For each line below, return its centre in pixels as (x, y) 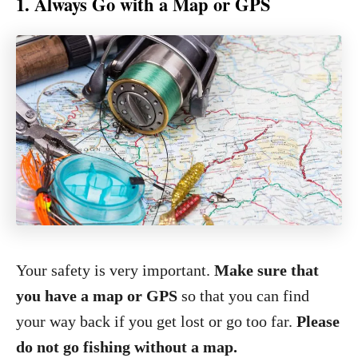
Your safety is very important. (115, 270)
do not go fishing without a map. (127, 347)
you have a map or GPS (99, 296)
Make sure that (267, 270)
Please (318, 321)
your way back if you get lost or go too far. (156, 321)
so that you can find (245, 296)
